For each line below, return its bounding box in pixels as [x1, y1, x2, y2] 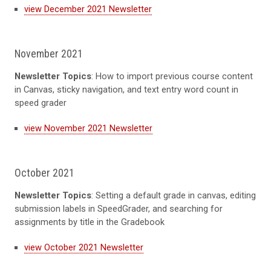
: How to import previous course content [91, 70, 253, 82]
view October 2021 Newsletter [24, 241, 143, 253]
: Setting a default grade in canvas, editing [91, 189, 256, 201]
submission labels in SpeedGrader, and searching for [15, 203, 223, 214]
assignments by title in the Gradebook [15, 216, 165, 227]
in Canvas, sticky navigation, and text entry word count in [15, 83, 238, 95]
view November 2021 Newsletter [24, 122, 152, 134]
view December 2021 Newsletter [24, 3, 152, 15]
